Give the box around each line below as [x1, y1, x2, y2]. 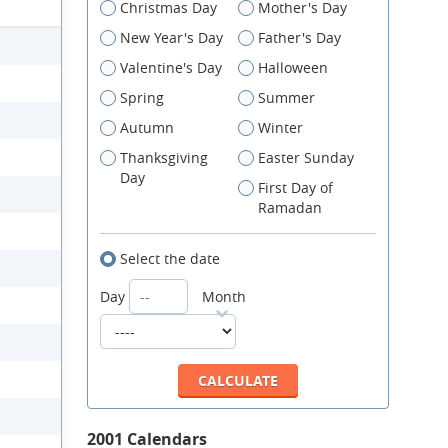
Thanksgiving [120, 148, 208, 167]
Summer [258, 88, 315, 107]
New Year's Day [120, 28, 223, 47]
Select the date [120, 249, 220, 268]
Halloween [258, 58, 328, 77]
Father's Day [258, 28, 341, 47]
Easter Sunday [258, 148, 354, 167]
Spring [120, 88, 164, 107]
